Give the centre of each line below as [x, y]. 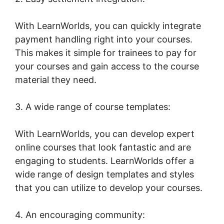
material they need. [56, 79]
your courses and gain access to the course [107, 66]
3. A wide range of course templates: [93, 106]
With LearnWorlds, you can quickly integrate [108, 25]
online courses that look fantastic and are [103, 147]
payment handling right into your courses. [104, 39]
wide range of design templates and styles [104, 174]
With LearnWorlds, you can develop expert [105, 133]
